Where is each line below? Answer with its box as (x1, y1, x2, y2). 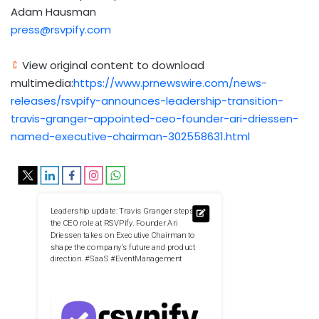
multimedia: (11, 75, 73, 91)
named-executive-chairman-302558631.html (11, 129, 250, 145)
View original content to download (19, 58, 204, 73)
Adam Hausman (11, 4, 96, 20)
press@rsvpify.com (11, 22, 111, 38)
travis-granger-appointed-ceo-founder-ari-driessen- (11, 111, 298, 127)
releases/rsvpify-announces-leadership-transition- (11, 93, 283, 109)
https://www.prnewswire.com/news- (73, 75, 267, 91)
